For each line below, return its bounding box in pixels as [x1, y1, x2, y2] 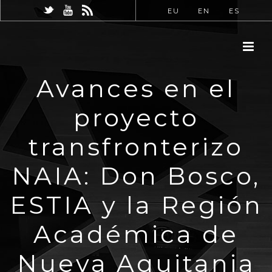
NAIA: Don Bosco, [12, 161, 260, 191]
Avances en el [36, 73, 236, 103]
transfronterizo [29, 132, 243, 161]
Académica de [33, 219, 239, 249]
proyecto [73, 103, 199, 132]
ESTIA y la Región [9, 190, 263, 220]
